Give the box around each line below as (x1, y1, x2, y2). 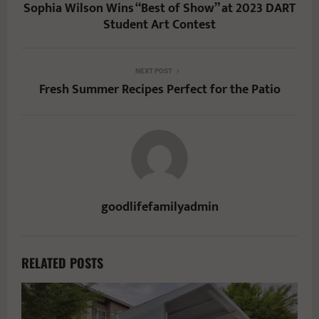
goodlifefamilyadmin (100, 196, 219, 218)
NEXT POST (135, 66, 172, 75)
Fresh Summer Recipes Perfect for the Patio (38, 78, 281, 100)
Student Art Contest (103, 14, 216, 36)
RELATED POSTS (21, 253, 103, 272)
